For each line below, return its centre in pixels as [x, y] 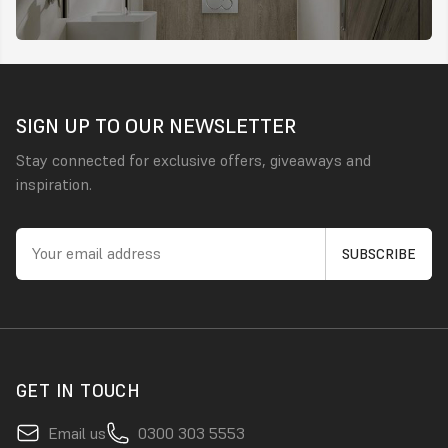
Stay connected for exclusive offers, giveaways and [193, 159]
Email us [77, 432]
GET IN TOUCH [78, 390]
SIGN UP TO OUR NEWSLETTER [156, 125]
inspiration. [54, 183]
